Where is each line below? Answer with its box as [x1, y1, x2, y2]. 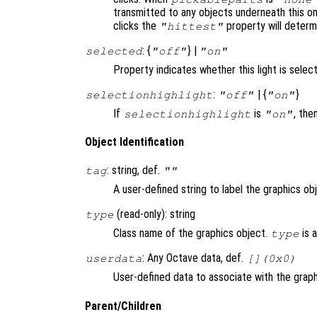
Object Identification [85, 134, 184, 149]
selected [85, 45, 142, 57]
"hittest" [159, 20, 224, 32]
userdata [85, 253, 142, 265]
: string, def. [107, 163, 163, 178]
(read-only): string [114, 207, 196, 221]
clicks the [113, 18, 159, 33]
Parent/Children [85, 299, 161, 313]
